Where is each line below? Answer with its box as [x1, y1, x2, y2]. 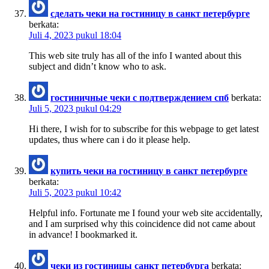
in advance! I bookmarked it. [29, 229, 138, 240]
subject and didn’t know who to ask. [29, 61, 166, 71]
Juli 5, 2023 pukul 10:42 [29, 187, 121, 198]
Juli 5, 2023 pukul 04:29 [29, 103, 121, 113]
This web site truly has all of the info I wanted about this [29, 50, 241, 61]
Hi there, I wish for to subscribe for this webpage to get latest [29, 123, 259, 134]
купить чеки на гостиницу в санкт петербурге [50, 165, 247, 176]
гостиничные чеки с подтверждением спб [50, 92, 229, 103]
